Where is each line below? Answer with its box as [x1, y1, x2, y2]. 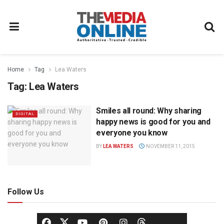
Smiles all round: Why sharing [96, 106, 201, 115]
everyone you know [96, 128, 167, 137]
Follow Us [7, 186, 44, 196]
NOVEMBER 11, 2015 [144, 143, 195, 149]
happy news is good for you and [96, 117, 210, 126]
